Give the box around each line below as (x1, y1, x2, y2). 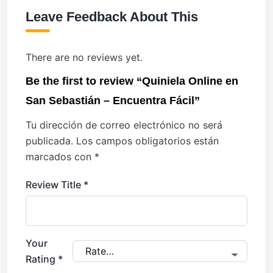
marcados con (26, 150, 94, 163)
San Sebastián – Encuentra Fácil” (26, 94, 200, 107)
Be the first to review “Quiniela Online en (26, 74, 238, 87)
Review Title (26, 178, 81, 191)
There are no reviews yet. (26, 51, 143, 63)
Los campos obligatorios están (76, 134, 219, 147)
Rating (26, 252, 55, 265)
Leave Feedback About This (26, 9, 198, 24)
